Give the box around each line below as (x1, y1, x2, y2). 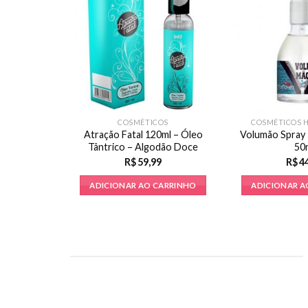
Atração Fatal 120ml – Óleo (83, 128, 203, 140)
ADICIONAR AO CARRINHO (89, 180, 197, 190)
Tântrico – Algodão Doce (88, 140, 198, 153)
